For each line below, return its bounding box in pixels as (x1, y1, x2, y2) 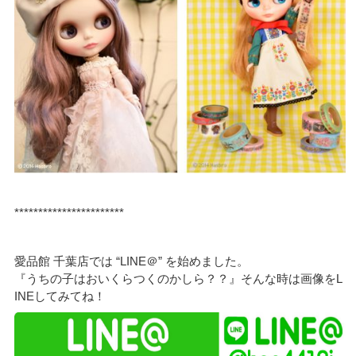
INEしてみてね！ (14, 289, 106, 304)
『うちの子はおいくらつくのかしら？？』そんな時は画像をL (14, 272, 343, 286)
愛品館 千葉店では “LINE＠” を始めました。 (14, 254, 250, 269)
